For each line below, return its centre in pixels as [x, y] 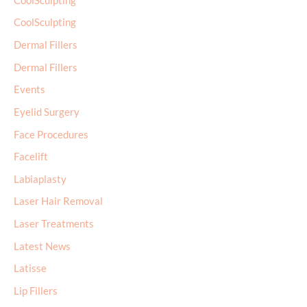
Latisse [30, 269]
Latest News [42, 246]
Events [29, 90]
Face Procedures [51, 134]
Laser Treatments [54, 224]
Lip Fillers [36, 291]
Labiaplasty [40, 179]
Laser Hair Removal [58, 201]
